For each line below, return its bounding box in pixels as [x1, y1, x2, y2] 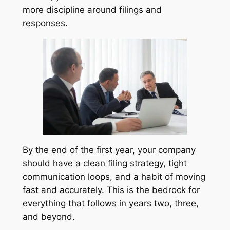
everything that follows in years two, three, [22, 198, 199, 209]
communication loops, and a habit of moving [22, 171, 205, 182]
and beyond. [22, 212, 75, 222]
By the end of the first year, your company [22, 145, 196, 156]
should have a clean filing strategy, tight [22, 158, 187, 169]
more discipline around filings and [22, 5, 162, 15]
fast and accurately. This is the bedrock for [22, 185, 200, 196]
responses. [22, 18, 68, 29]
